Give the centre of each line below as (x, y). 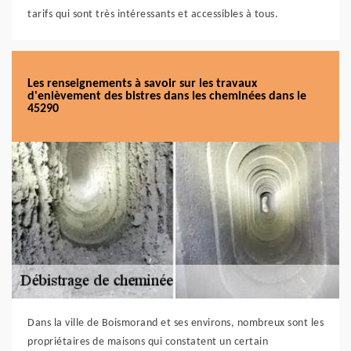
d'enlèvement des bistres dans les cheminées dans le (167, 96)
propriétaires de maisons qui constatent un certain (148, 342)
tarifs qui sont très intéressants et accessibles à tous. (153, 14)
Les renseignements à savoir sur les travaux (142, 84)
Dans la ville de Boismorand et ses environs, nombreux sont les (175, 323)
